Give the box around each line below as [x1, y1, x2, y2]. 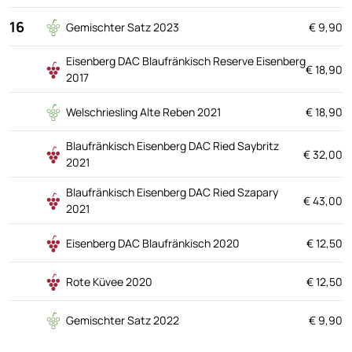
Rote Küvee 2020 [66, 273, 152, 289]
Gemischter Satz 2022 [66, 312, 179, 328]
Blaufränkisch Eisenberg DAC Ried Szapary [66, 185, 278, 200]
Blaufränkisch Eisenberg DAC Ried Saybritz [66, 138, 279, 153]
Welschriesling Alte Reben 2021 [66, 104, 221, 119]
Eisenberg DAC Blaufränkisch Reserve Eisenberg [66, 53, 306, 68]
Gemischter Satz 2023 [66, 19, 179, 35]
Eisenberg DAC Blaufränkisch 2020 [66, 235, 240, 251]
